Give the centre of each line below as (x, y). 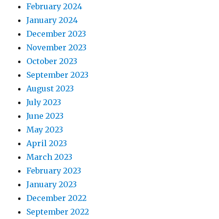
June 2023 (45, 116)
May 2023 (45, 130)
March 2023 (50, 157)
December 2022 (57, 198)
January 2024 (52, 20)
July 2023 (44, 102)
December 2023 (56, 34)
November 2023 (57, 48)
